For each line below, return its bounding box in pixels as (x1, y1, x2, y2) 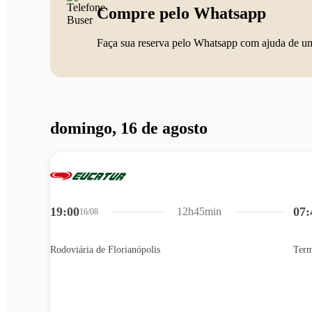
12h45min (177, 205, 222, 218)
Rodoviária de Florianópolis (50, 244, 160, 256)
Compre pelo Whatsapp (97, 4, 266, 23)
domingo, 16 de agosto (50, 119, 208, 138)
